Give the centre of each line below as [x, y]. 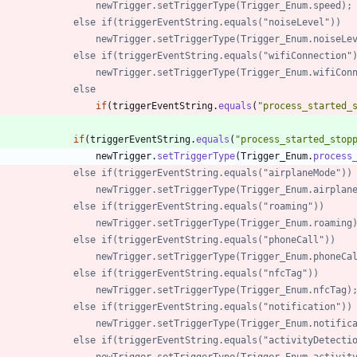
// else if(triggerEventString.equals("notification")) [213, 306]
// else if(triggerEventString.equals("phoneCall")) [204, 239]
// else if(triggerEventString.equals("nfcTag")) [196, 273]
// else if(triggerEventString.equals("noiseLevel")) [207, 22]
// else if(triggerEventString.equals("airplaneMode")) [213, 173]
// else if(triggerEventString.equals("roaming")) [199, 206]
